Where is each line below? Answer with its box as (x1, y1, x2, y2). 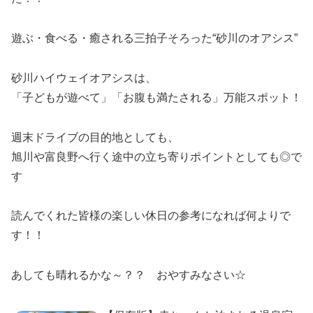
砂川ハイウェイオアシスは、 (11, 71, 156, 84)
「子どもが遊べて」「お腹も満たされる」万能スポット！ (11, 91, 302, 103)
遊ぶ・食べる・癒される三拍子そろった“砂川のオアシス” (11, 32, 298, 44)
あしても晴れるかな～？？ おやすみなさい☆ (11, 269, 246, 282)
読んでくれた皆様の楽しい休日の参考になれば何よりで (11, 210, 291, 222)
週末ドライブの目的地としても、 (11, 131, 179, 143)
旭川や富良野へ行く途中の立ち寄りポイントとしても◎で (11, 150, 302, 163)
